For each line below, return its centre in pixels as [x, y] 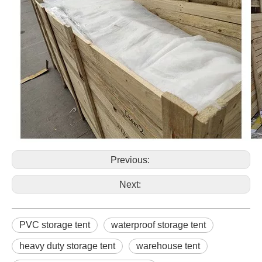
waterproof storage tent [158, 225]
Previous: [131, 160]
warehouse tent [168, 246]
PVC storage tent [55, 225]
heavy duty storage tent [67, 246]
